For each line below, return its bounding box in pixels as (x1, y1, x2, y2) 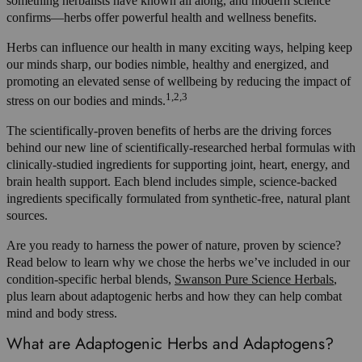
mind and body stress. (6, 306, 117, 321)
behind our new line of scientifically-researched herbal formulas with (6, 141, 356, 155)
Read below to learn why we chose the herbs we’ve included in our (6, 255, 350, 270)
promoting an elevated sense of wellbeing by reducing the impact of (6, 74, 351, 88)
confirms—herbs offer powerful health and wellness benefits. (6, 10, 317, 24)
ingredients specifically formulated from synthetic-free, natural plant (6, 192, 350, 206)
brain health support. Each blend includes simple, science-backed (6, 175, 337, 189)
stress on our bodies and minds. (6, 94, 166, 108)
